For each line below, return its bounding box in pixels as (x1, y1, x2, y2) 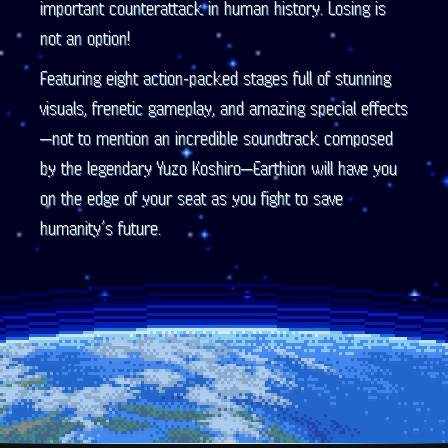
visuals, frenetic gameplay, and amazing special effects (40, 97, 408, 119)
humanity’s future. (40, 217, 161, 239)
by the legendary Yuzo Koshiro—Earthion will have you (40, 157, 397, 179)
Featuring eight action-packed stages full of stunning (40, 67, 391, 89)
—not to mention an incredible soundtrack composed (40, 127, 393, 149)
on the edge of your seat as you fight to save (40, 187, 343, 209)
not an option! (40, 27, 130, 49)
